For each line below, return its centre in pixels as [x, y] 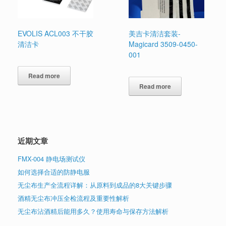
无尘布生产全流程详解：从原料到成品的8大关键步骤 [95, 185]
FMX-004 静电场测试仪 [51, 159]
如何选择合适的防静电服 [54, 172]
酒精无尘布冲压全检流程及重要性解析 [73, 198]
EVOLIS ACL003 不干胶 [55, 34]
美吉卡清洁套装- [155, 34]
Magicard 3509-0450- [163, 44]
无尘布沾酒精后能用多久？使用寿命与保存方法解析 [93, 211]
